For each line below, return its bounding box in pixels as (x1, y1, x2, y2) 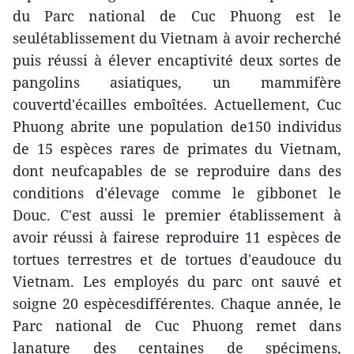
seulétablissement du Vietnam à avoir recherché (13, 28, 341, 47)
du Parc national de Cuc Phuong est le (13, 6, 341, 25)
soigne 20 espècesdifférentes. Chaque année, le (13, 294, 341, 313)
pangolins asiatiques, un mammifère (13, 73, 341, 92)
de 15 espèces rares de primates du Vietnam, (13, 139, 341, 158)
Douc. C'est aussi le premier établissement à (13, 205, 341, 224)
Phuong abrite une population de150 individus (13, 117, 341, 136)
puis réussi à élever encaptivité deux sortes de (13, 51, 341, 70)
